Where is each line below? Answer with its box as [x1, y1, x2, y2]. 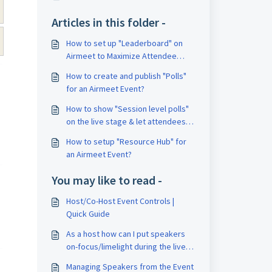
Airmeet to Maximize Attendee [66, 50, 177, 61]
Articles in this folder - [51, 15, 166, 30]
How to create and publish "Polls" [66, 70, 186, 81]
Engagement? [66, 63, 116, 74]
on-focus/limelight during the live [66, 241, 186, 252]
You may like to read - [51, 172, 162, 188]
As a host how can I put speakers [66, 228, 185, 239]
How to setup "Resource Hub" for [66, 136, 186, 147]
